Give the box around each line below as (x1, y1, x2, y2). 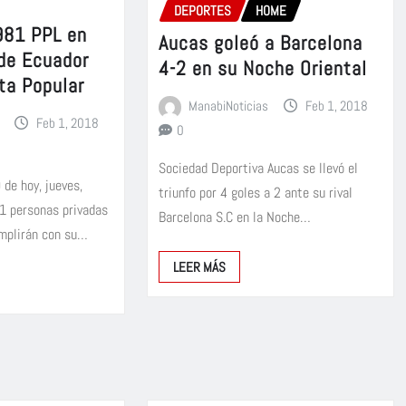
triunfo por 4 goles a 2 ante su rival (158, 183, 353, 203)
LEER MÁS (172, 258, 226, 276)
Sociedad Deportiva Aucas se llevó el (158, 159, 358, 179)
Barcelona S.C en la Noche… (158, 208, 311, 227)
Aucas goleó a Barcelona (158, 30, 362, 56)
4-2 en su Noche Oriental (158, 55, 367, 82)
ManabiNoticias (188, 97, 269, 115)
